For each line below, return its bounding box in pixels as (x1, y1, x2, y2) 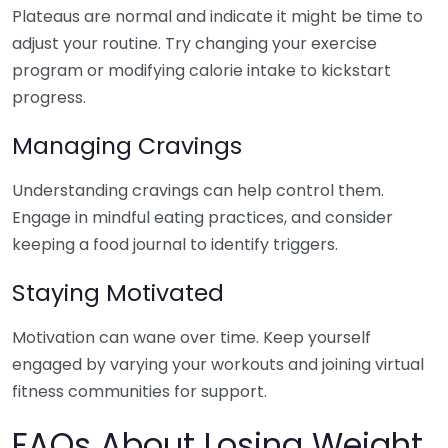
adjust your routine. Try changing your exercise (12, 32, 377, 56)
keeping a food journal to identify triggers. (12, 233, 338, 257)
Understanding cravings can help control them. (12, 179, 384, 203)
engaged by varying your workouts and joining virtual (12, 353, 424, 377)
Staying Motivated (12, 276, 224, 310)
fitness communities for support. (12, 380, 267, 404)
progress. (12, 86, 86, 110)
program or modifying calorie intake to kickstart (12, 59, 391, 83)
